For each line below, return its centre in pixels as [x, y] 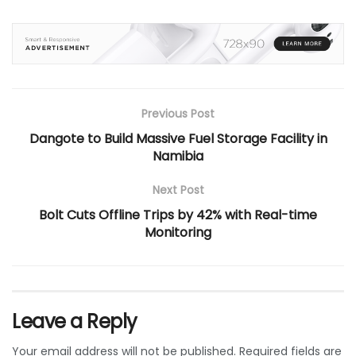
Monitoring [178, 232]
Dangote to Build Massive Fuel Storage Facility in [178, 138]
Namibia [178, 156]
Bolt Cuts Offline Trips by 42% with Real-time [178, 215]
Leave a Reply [75, 321]
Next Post [178, 190]
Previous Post [178, 113]
